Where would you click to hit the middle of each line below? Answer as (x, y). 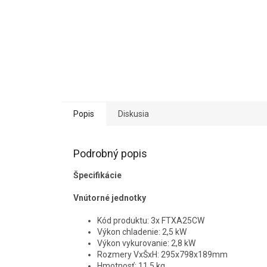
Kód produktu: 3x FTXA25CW (151, 220)
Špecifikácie (97, 175)
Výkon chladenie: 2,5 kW (142, 232)
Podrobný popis (110, 153)
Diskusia (133, 114)
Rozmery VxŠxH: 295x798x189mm (162, 254)
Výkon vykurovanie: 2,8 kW (146, 243)
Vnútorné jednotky (111, 198)
